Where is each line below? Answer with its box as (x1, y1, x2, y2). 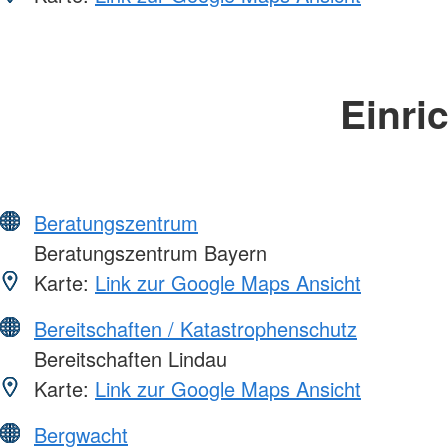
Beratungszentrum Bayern (28, 237, 267, 267)
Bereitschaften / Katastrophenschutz (34, 313, 357, 343)
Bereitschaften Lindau (28, 343, 227, 373)
